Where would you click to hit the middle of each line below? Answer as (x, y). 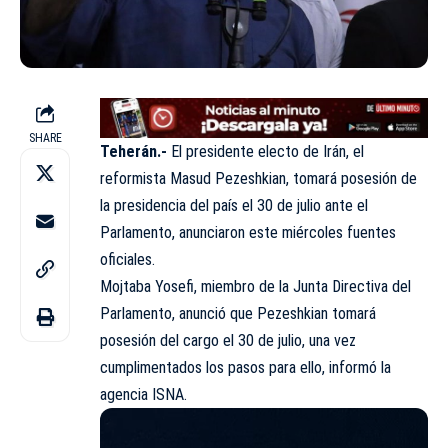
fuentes (371, 233)
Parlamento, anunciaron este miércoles (223, 233)
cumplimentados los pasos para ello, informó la (245, 368)
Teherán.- (135, 152)
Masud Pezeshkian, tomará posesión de (293, 179)
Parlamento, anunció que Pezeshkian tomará (238, 314)
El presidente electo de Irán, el (267, 152)
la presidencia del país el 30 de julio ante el (234, 206)
